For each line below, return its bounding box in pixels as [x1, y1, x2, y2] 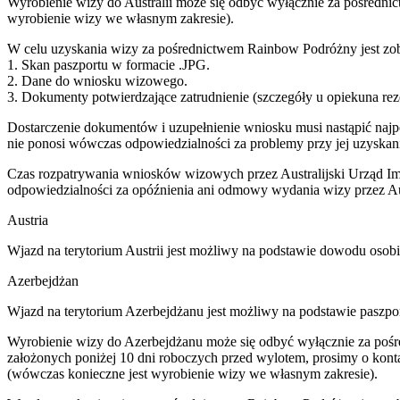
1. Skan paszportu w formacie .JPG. [7, 56, 210, 72]
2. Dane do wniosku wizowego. [7, 72, 187, 88]
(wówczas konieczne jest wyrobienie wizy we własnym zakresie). [7, 365, 381, 381]
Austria [7, 212, 48, 228]
